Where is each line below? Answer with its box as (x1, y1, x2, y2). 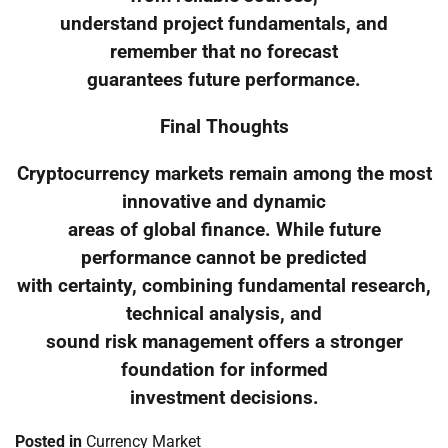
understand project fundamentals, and (60, 13, 388, 36)
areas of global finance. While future (67, 218, 381, 241)
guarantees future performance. (87, 69, 361, 92)
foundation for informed (120, 358, 328, 381)
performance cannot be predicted (81, 246, 367, 269)
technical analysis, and (126, 302, 322, 325)
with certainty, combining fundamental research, (17, 274, 431, 297)
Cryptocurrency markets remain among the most (16, 162, 432, 185)
